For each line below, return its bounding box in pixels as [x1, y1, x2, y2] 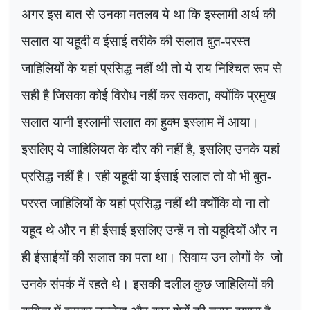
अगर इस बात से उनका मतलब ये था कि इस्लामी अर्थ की [21, 6, 275, 21]
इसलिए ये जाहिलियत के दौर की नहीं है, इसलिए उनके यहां [21, 141, 280, 156]
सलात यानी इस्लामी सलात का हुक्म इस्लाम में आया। [21, 114, 259, 129]
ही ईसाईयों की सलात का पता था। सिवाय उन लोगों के [21, 249, 267, 264]
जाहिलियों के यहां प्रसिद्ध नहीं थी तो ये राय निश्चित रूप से [21, 60, 282, 75]
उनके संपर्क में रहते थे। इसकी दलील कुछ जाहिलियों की [21, 276, 273, 291]
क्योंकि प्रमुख [215, 87, 276, 102]
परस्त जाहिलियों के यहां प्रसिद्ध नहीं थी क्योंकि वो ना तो [21, 195, 269, 210]
